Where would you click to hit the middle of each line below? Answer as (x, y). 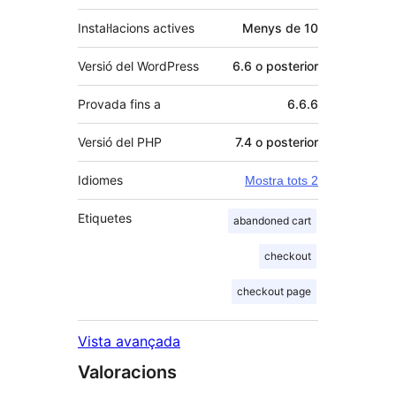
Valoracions (127, 372)
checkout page (274, 291)
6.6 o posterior (275, 66)
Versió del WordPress (138, 66)
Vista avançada (129, 341)
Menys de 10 (280, 28)
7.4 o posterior (277, 142)
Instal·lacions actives (136, 28)
